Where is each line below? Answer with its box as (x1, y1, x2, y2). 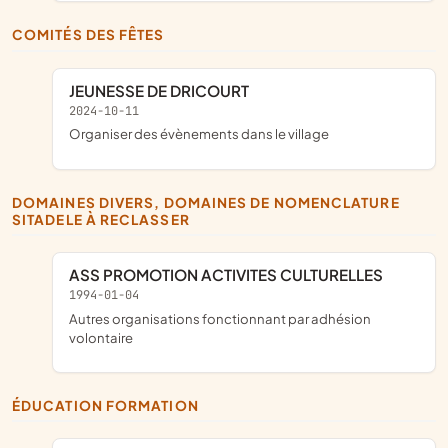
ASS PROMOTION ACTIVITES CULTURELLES (80, 264, 383, 284)
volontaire (69, 328, 133, 346)
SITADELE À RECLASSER (12, 210, 190, 228)
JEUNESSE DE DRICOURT (75, 80, 249, 100)
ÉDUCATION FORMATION (21, 396, 199, 414)
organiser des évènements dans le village (81, 125, 329, 143)
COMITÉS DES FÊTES (24, 26, 165, 44)
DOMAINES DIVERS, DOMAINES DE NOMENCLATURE (12, 193, 24, 211)
